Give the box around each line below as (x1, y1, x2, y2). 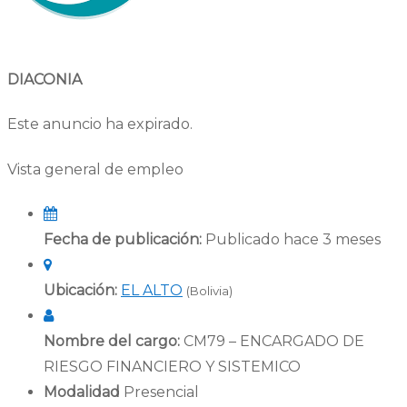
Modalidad (44, 382, 120, 401)
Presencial (124, 382, 199, 401)
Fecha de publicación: (44, 230, 202, 248)
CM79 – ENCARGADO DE (184, 332, 364, 350)
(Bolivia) (186, 283, 233, 298)
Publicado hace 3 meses (205, 230, 381, 248)
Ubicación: (44, 281, 117, 299)
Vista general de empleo (7, 160, 184, 178)
